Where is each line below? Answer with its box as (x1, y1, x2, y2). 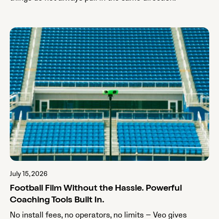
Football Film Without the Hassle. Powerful (10, 184, 182, 193)
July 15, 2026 (10, 169, 47, 178)
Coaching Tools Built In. (10, 196, 104, 205)
